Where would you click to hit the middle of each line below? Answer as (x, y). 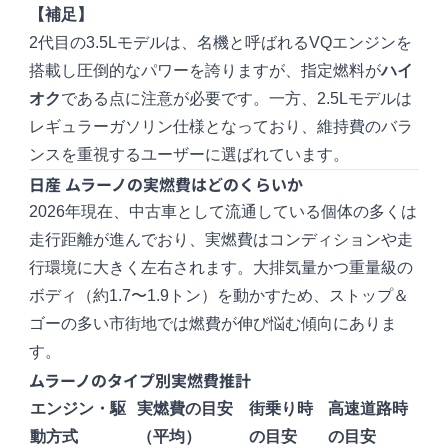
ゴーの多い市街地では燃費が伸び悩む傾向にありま (213, 324)
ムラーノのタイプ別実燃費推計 (140, 380)
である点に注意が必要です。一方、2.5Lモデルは (237, 99)
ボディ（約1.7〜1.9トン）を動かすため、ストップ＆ (219, 296)
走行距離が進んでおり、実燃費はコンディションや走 (221, 240)
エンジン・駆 (78, 409)
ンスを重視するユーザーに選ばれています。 (189, 155)
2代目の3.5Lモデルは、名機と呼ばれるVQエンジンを (221, 43)
